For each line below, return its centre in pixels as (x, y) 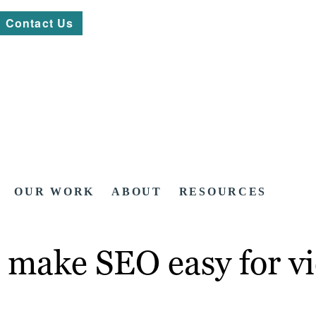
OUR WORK (55, 192)
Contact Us (40, 23)
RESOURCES (223, 192)
